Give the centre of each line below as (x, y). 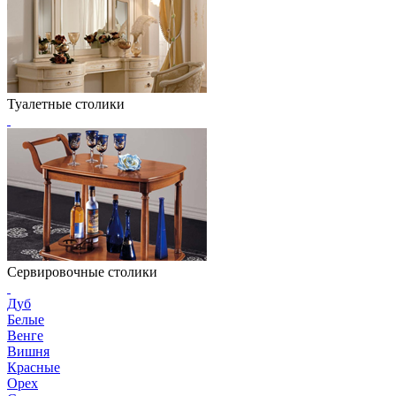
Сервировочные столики (82, 272)
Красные (34, 368)
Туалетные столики (66, 104)
